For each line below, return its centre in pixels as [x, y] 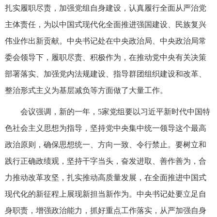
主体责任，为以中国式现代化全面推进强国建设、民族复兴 [106, 24]
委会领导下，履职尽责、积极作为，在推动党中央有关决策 [106, 57]
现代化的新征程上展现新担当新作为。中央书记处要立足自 [106, 194]
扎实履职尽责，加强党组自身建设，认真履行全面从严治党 [106, 8]
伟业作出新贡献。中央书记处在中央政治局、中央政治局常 [106, 41]
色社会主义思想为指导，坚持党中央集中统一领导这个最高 [106, 128]
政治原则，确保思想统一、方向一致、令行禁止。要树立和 [106, 144]
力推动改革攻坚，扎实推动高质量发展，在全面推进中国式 [106, 177]
